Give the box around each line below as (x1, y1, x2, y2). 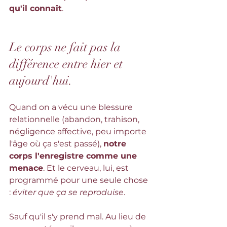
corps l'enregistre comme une (9, 151, 139, 161)
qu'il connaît (9, 4, 62, 13)
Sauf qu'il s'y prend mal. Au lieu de (9, 212, 148, 221)
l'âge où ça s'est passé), (9, 139, 103, 148)
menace (9, 163, 43, 173)
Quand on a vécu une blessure (9, 102, 135, 112)
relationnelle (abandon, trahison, (9, 115, 141, 124)
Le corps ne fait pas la (9, 40, 124, 55)
